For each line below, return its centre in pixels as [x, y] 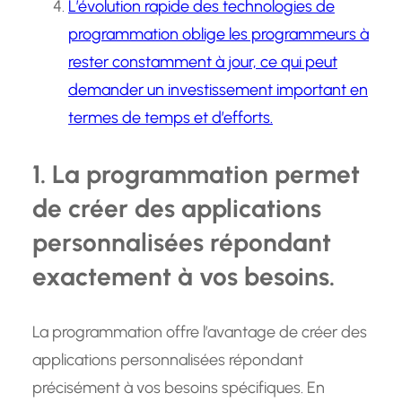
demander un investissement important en [218, 90]
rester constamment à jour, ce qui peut [203, 62]
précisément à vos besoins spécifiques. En [179, 388]
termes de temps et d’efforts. [170, 118]
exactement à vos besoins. [184, 277]
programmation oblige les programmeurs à [218, 35]
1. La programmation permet [196, 175]
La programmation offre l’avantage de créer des [200, 332]
